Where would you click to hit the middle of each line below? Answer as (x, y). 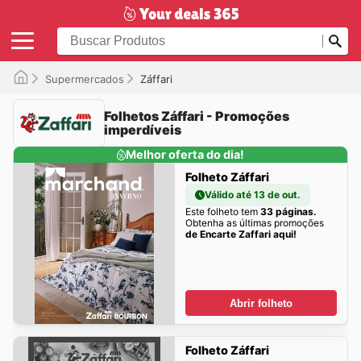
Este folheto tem (222, 211)
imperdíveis (143, 129)
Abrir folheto (261, 303)
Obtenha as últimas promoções (254, 222)
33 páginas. (288, 211)
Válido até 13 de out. (252, 194)
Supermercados (85, 79)
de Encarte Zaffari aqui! (241, 234)
